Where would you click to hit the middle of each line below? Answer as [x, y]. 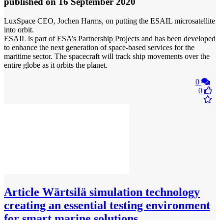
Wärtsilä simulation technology [120, 192]
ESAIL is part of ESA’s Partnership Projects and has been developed [110, 38]
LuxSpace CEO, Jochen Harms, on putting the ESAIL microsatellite [110, 21]
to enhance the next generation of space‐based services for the [99, 47]
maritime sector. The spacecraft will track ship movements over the [107, 56]
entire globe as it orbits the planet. [56, 65]
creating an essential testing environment [107, 205]
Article [22, 192]
